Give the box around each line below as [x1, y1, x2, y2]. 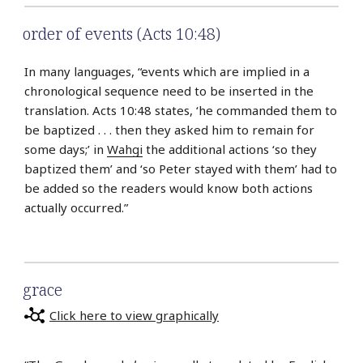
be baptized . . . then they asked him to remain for [24, 122, 314, 139]
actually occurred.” [24, 199, 128, 216]
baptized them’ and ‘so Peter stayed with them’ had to [24, 160, 337, 177]
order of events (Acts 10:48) [23, 23, 220, 45]
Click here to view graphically [49, 306, 219, 323]
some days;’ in [24, 141, 107, 158]
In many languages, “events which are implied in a [24, 63, 310, 80]
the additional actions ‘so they [143, 141, 317, 158]
